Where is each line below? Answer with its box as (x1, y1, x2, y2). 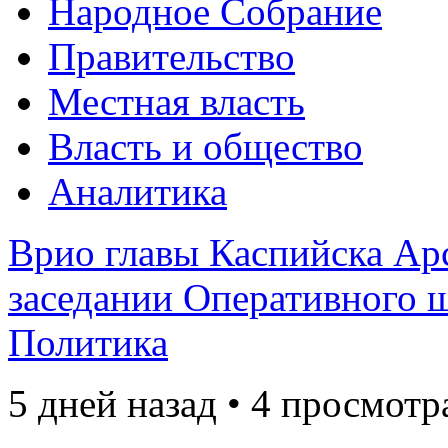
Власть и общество (48, 125, 363, 168)
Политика (8, 321, 168, 364)
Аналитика (48, 170, 227, 213)
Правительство (48, 35, 295, 78)
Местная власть (48, 80, 305, 123)
